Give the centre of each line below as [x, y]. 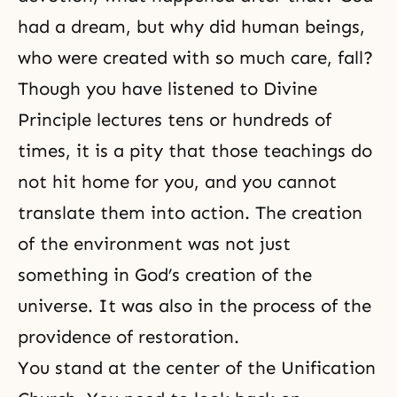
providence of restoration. [128, 337]
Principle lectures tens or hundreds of [175, 120]
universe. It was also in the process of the [195, 306]
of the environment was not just [154, 244]
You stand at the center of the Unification [197, 368]
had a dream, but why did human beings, [191, 27]
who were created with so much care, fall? [195, 58]
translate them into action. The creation [190, 213]
